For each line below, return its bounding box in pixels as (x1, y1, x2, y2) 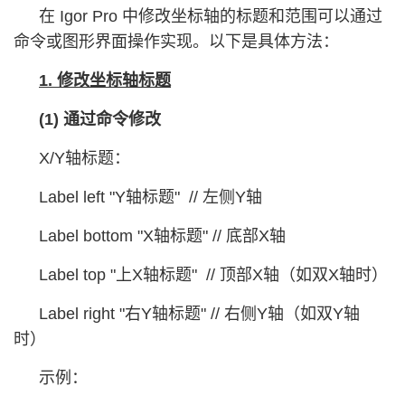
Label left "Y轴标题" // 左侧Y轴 (39, 188, 262, 206)
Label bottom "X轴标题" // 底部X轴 (39, 227, 286, 245)
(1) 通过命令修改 (39, 110, 161, 128)
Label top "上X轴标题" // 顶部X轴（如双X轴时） (39, 266, 388, 284)
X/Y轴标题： (39, 149, 130, 167)
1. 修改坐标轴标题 (39, 71, 171, 89)
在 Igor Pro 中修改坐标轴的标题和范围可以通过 (39, 7, 382, 25)
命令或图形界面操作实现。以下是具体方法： (14, 33, 339, 51)
